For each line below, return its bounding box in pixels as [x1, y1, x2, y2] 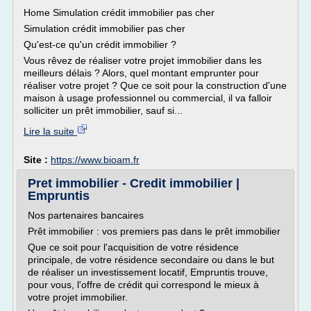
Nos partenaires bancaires [28, 210, 144, 221]
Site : [24, 154, 51, 165]
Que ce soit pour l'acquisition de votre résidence [28, 242, 239, 253]
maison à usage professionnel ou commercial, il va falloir [24, 92, 272, 103]
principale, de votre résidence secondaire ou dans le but [28, 254, 274, 265]
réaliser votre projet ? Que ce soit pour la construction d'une [24, 80, 287, 91]
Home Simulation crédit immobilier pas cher [24, 7, 215, 18]
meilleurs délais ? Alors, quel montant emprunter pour [24, 67, 259, 78]
